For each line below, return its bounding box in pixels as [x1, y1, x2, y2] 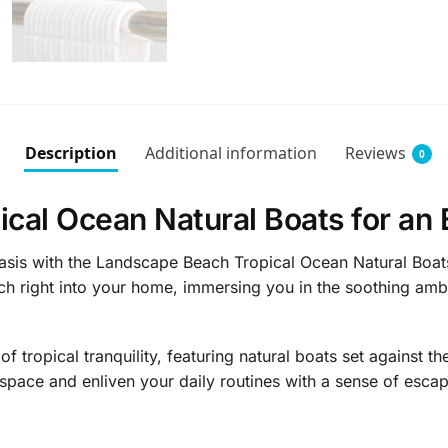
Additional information [144, 141, 317, 164]
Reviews [344, 141, 406, 164]
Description [24, 141, 117, 164]
